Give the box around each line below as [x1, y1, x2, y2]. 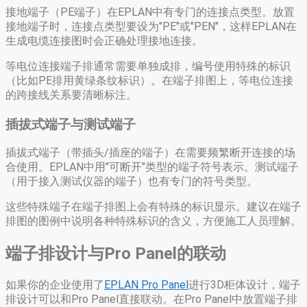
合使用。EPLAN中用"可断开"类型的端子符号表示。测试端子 [5, 160, 299, 174]
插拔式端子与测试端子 [5, 116, 136, 132]
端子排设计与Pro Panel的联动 [5, 244, 226, 264]
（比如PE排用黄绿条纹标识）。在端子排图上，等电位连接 [5, 73, 293, 87]
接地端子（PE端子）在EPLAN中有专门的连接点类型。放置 [5, 5, 295, 19]
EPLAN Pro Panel [104, 278, 188, 292]
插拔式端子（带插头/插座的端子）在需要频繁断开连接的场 [5, 146, 295, 160]
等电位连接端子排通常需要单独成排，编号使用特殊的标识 [5, 59, 291, 73]
